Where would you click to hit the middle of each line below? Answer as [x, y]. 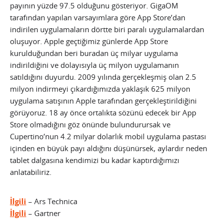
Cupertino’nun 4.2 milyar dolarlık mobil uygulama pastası [108, 136]
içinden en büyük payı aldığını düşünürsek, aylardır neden [109, 148]
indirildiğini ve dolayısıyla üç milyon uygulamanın [94, 65]
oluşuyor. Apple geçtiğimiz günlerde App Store [89, 41]
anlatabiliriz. [31, 172]
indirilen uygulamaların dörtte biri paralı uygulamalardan [107, 29]
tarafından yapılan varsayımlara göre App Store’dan [98, 17]
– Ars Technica [52, 201]
